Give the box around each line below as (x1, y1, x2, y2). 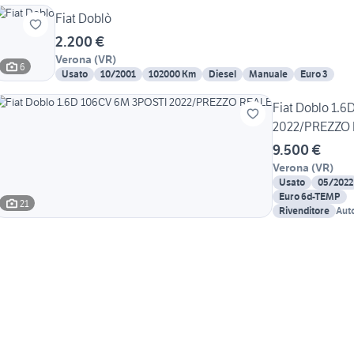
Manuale (249, 68, 288, 81)
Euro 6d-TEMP (279, 190, 341, 203)
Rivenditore (279, 205, 330, 217)
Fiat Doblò (55, 10, 111, 27)
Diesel (209, 68, 236, 81)
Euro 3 (300, 68, 328, 81)
